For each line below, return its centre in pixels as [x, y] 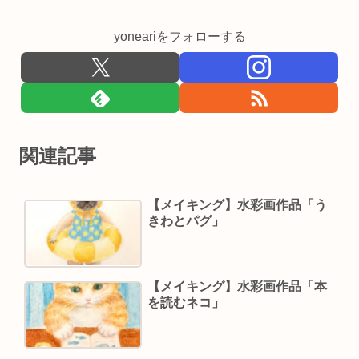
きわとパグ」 [186, 220]
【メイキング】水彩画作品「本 [237, 286]
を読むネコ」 [186, 302]
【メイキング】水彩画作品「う [237, 204]
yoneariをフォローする [179, 36]
